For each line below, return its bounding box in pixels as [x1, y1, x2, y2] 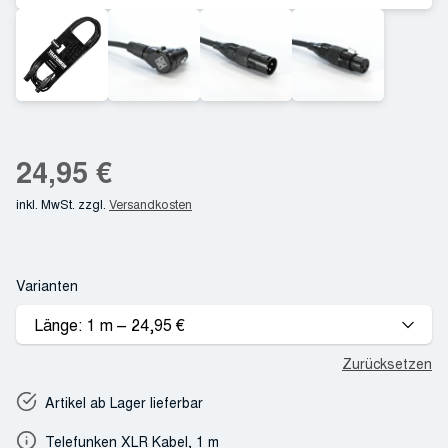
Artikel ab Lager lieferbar [45, 392, 204, 412]
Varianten [16, 275, 78, 296]
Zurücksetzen [342, 353, 432, 374]
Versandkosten [109, 195, 192, 212]
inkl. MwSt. [16, 195, 75, 212]
